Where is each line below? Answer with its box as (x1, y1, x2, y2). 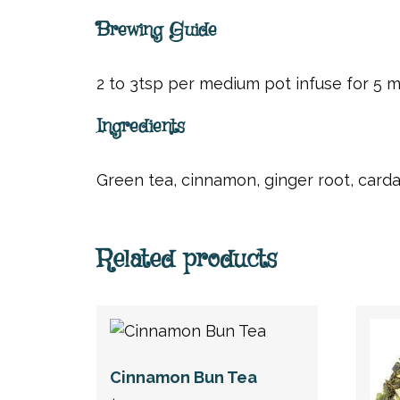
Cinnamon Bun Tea (109, 367, 257, 387)
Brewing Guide (96, 16, 217, 43)
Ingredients (96, 113, 185, 140)
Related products (96, 241, 277, 277)
